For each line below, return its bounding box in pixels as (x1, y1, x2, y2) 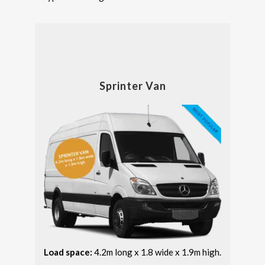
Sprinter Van (99, 79, 166, 92)
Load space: (44, 246, 94, 257)
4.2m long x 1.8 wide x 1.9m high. (94, 246, 221, 257)
